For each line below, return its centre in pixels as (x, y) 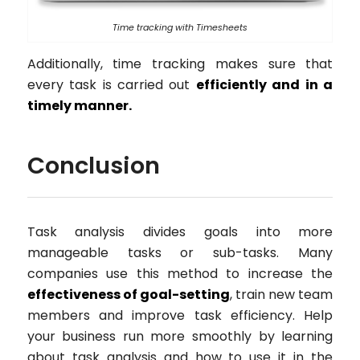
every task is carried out (111, 84)
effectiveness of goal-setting (128, 295)
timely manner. (79, 105)
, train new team (281, 295)
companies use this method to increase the (180, 274)
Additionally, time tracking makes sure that (180, 63)
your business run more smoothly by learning (180, 337)
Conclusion (93, 166)
